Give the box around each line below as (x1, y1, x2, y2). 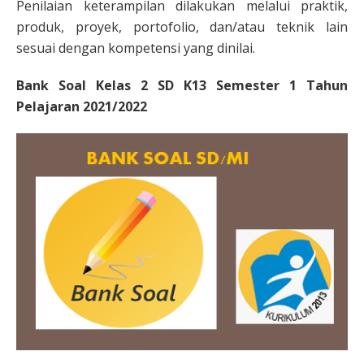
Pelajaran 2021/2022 (16, 97, 147, 115)
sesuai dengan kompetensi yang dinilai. (16, 39, 255, 57)
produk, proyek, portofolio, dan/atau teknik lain (16, 18, 348, 36)
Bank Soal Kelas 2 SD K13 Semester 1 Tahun (16, 76, 348, 94)
